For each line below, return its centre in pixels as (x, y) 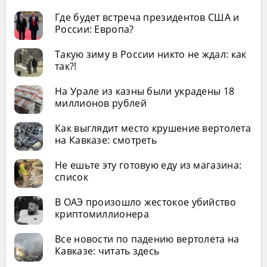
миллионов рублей (101, 103)
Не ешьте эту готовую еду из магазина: (148, 165)
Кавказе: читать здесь (107, 251)
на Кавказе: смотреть (106, 140)
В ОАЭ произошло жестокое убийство (145, 202)
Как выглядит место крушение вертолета (153, 128)
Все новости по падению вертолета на (147, 239)
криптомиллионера (102, 214)
